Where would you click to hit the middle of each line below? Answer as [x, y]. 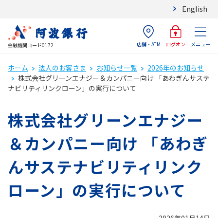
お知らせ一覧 [117, 68]
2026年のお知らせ [176, 68]
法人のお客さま [62, 68]
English [195, 9]
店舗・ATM [148, 44]
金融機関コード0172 [31, 45]
